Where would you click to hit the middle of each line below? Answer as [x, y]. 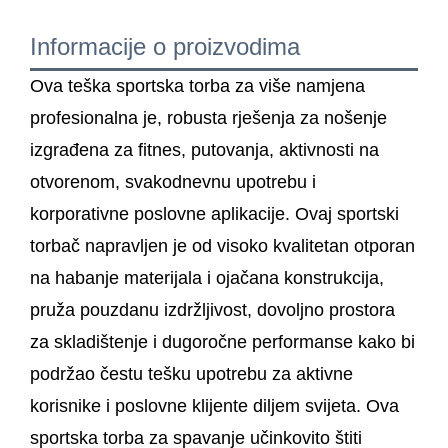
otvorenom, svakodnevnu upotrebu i [173, 181]
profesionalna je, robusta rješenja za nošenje [208, 117]
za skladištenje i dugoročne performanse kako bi [222, 341]
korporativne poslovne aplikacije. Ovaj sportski [214, 213]
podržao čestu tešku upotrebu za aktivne [191, 373]
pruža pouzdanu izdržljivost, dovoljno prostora [212, 309]
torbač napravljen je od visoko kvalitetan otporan [222, 245]
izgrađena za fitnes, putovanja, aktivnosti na [204, 149]
